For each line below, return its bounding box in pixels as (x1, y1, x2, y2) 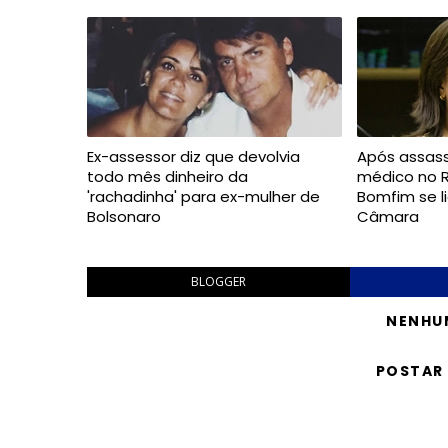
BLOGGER (190, 273, 246, 290)
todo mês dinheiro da (87, 166, 248, 187)
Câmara (357, 206, 420, 227)
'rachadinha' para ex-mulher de (87, 186, 320, 207)
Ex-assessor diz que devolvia (87, 146, 300, 167)
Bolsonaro (87, 206, 161, 227)
